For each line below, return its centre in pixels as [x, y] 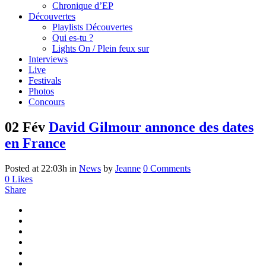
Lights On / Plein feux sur [101, 48]
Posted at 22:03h [36, 168]
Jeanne [128, 168]
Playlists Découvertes [92, 27]
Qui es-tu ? [73, 38]
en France [35, 143]
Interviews [48, 59]
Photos [41, 91]
